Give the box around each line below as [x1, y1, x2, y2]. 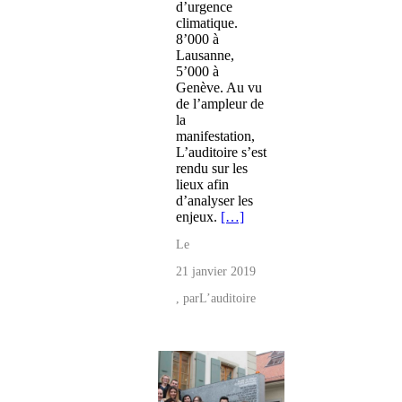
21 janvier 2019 [176, 264, 256, 278]
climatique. [176, 14, 238, 31]
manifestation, [176, 127, 255, 144]
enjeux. [176, 208, 221, 224]
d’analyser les [176, 192, 253, 208]
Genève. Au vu [176, 79, 262, 95]
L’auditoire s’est [176, 144, 267, 160]
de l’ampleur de [176, 95, 264, 111]
